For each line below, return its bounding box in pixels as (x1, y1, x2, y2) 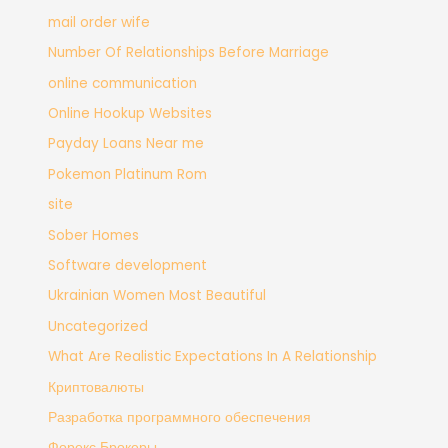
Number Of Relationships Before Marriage (48, 43, 330, 63)
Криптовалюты (48, 377, 145, 397)
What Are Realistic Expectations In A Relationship (48, 347, 378, 367)
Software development (48, 256, 208, 276)
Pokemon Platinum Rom (48, 164, 208, 184)
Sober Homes (48, 225, 140, 245)
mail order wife (48, 12, 151, 32)
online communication (48, 73, 198, 93)
